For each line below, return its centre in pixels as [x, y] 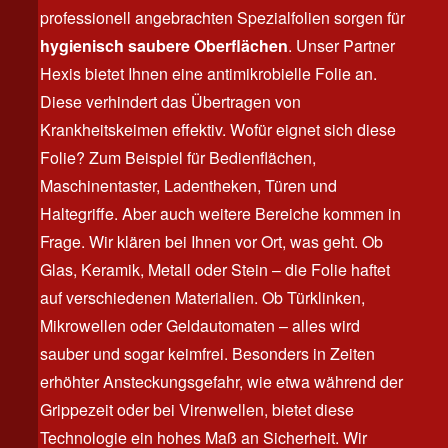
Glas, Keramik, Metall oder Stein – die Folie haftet [215, 269]
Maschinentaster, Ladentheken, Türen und [188, 185]
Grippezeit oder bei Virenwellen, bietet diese [197, 409]
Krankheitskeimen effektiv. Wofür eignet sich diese [218, 129]
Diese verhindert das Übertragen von [170, 101]
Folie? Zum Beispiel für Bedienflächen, [178, 157]
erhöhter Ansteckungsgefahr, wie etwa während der [221, 381]
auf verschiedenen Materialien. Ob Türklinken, [202, 297]
